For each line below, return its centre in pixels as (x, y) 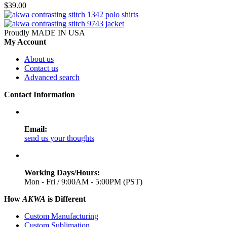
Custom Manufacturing (61, 216)
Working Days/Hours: (62, 172)
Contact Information (40, 94)
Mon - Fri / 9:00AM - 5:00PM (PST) (83, 181)
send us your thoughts (59, 138)
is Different (66, 199)
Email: (36, 129)
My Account (25, 42)
